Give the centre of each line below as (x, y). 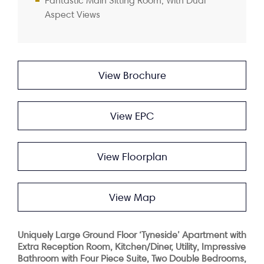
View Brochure (132, 75)
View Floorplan (132, 156)
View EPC (132, 116)
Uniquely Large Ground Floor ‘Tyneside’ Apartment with (132, 235)
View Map (132, 197)
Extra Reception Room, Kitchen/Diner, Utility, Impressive (132, 247)
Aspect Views (72, 14)
